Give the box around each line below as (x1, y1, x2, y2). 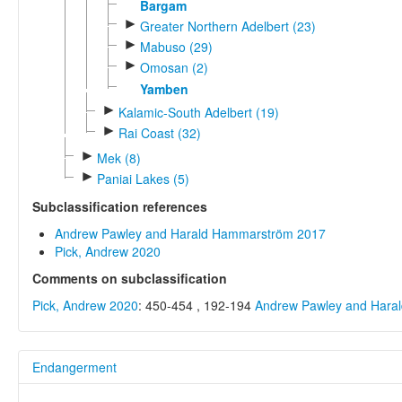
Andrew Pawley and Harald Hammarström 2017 (55, 223, 326, 242)
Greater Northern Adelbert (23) (139, 16, 316, 35)
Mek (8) (96, 148, 141, 167)
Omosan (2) (139, 58, 208, 77)
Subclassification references (32, 197, 207, 215)
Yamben (139, 79, 188, 98)
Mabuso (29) (139, 37, 213, 56)
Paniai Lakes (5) (96, 169, 189, 188)
